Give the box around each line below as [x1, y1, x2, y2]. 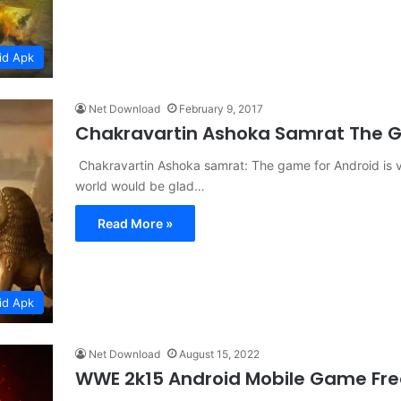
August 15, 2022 [179, 346, 260, 361]
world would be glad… [75, 178, 205, 194]
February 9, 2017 [179, 102, 263, 116]
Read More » [98, 216, 173, 232]
